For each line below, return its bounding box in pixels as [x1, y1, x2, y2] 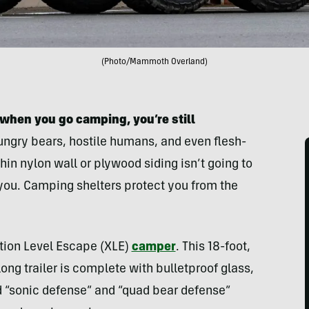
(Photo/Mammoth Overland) [101, 58, 208, 66]
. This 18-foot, [175, 241, 250, 254]
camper [131, 241, 176, 254]
